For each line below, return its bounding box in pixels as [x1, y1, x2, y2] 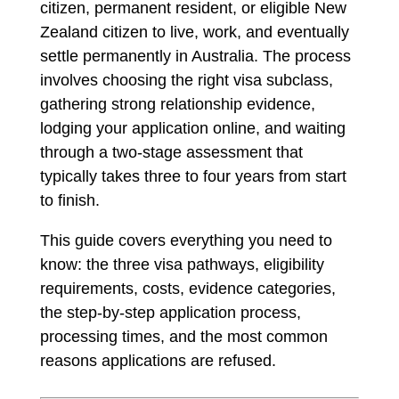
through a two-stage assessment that [39, 143, 303, 161]
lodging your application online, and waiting [39, 119, 346, 137]
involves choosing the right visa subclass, [39, 71, 333, 89]
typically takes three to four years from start [39, 167, 346, 185]
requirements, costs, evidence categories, [39, 280, 336, 297]
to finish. [39, 191, 100, 209]
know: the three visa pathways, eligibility [39, 256, 324, 273]
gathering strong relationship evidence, [39, 95, 315, 113]
